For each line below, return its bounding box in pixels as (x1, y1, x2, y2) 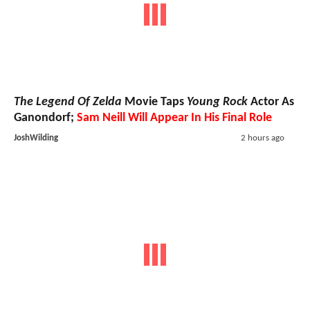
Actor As (248, 95, 294, 109)
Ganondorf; (14, 111, 77, 125)
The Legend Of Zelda (14, 95, 122, 109)
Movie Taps (122, 95, 187, 109)
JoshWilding (14, 134, 58, 143)
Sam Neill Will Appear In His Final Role (77, 111, 272, 125)
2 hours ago (240, 134, 284, 143)
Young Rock (187, 95, 248, 109)
